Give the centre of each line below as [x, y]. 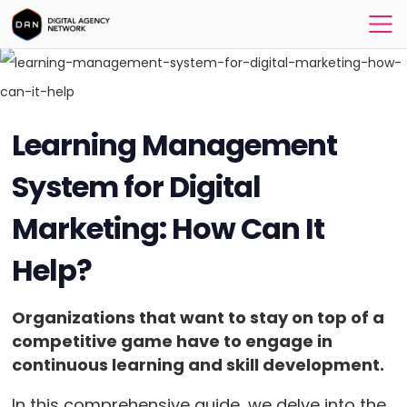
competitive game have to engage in [172, 341]
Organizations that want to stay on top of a [198, 318]
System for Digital [136, 187]
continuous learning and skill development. [199, 365]
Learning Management [174, 145]
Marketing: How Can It [168, 228]
